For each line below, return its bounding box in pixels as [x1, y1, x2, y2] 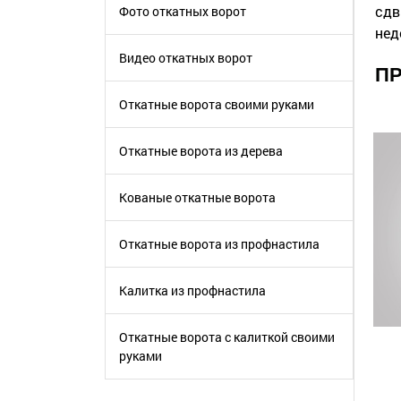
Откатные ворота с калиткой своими [119, 328, 335, 346]
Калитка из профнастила [119, 282, 266, 299]
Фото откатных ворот [119, 3, 246, 20]
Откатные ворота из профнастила [119, 235, 320, 252]
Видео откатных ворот [119, 49, 252, 66]
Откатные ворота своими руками [119, 96, 314, 113]
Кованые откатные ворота [119, 189, 276, 206]
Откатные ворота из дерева [119, 142, 283, 159]
